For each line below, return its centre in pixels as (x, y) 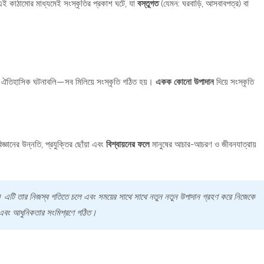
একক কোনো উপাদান (184, 82)
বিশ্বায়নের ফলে (128, 144)
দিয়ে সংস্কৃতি (234, 82)
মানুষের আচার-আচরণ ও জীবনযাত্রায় (203, 144)
